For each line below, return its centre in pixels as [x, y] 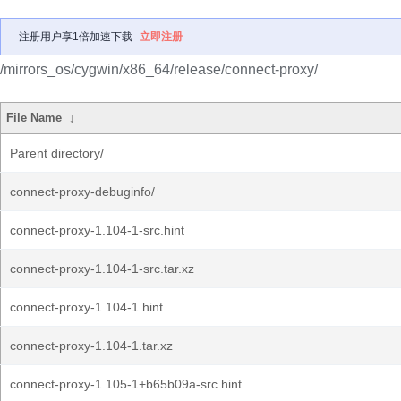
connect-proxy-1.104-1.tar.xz [91, 346]
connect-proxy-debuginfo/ [82, 192]
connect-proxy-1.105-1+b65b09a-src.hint [126, 384]
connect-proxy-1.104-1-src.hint [97, 230]
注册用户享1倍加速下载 [76, 37]
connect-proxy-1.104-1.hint [86, 307]
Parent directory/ [57, 153]
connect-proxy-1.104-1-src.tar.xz [102, 269]
